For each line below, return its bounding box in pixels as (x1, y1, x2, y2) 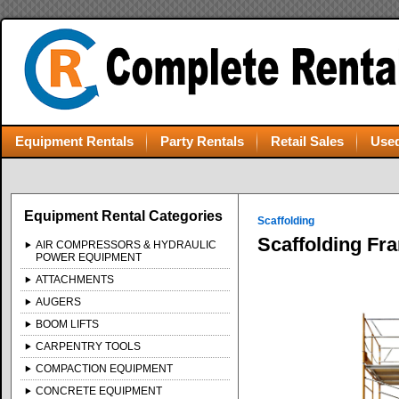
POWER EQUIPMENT (36, 251, 142, 264)
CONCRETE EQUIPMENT (36, 385, 163, 397)
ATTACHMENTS (36, 273, 115, 286)
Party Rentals (160, 134, 244, 149)
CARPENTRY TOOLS (36, 340, 142, 353)
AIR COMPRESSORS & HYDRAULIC (36, 239, 217, 251)
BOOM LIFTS (36, 318, 100, 330)
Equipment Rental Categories (24, 208, 224, 224)
